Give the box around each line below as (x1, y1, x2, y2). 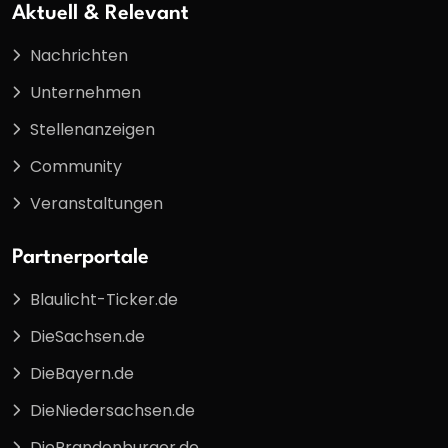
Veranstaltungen (30, 191, 163, 215)
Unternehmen (30, 80, 141, 104)
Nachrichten (30, 43, 128, 67)
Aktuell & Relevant (12, 3, 189, 24)
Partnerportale (12, 247, 149, 268)
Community (30, 154, 122, 178)
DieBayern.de (30, 361, 134, 385)
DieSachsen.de (30, 324, 145, 348)
